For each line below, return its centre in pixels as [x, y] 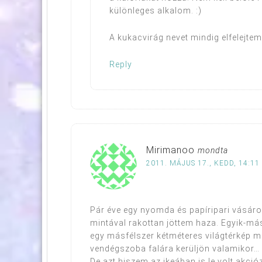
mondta [213, 150]
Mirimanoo [170, 150]
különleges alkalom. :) [156, 10]
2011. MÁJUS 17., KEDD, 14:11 [203, 163]
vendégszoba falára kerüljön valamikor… [175, 248]
